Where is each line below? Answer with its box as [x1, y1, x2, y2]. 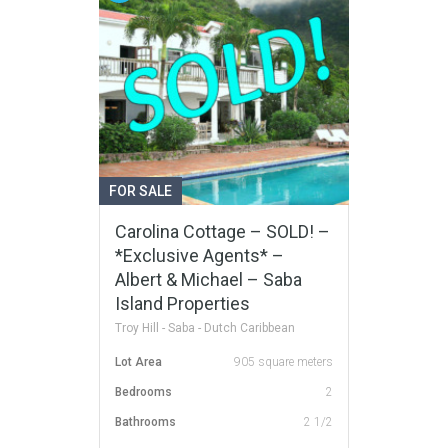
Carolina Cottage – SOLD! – [115, 221, 330, 243]
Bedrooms [115, 385, 172, 400]
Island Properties [115, 293, 250, 315]
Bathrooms [115, 415, 176, 430]
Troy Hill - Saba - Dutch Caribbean [115, 321, 295, 336]
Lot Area [115, 355, 162, 370]
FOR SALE [109, 183, 172, 200]
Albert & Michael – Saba [115, 269, 302, 291]
